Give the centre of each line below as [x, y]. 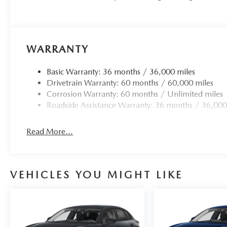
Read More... [50, 131]
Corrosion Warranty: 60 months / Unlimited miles [135, 94]
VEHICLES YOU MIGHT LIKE [97, 175]
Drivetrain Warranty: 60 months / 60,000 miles [130, 83]
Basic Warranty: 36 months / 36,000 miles [121, 71]
